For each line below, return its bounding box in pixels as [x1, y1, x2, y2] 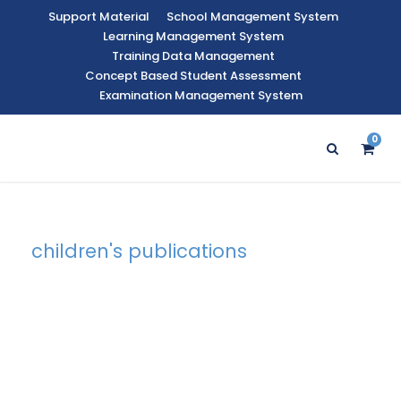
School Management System [166, 8, 338, 25]
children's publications [31, 238, 247, 264]
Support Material [48, 8, 149, 25]
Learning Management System [103, 28, 284, 45]
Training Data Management [112, 47, 275, 64]
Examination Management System [98, 87, 303, 104]
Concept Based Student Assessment [85, 67, 302, 84]
